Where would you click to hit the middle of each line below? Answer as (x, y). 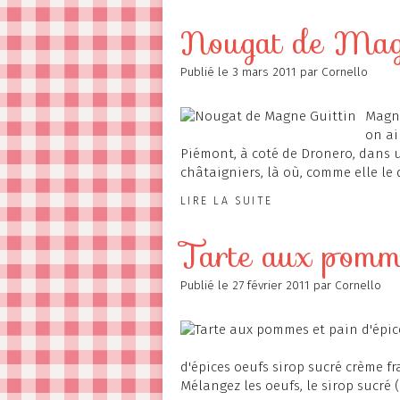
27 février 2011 (273, 285)
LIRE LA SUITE (227, 201)
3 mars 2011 (266, 72)
